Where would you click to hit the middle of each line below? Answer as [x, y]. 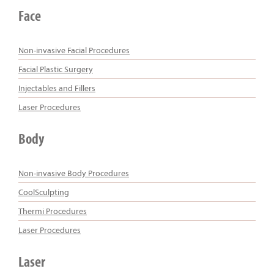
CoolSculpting [44, 192]
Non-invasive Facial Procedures [74, 50]
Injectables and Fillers [57, 88]
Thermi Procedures [53, 211]
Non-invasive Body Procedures [74, 173]
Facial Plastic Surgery [56, 69]
